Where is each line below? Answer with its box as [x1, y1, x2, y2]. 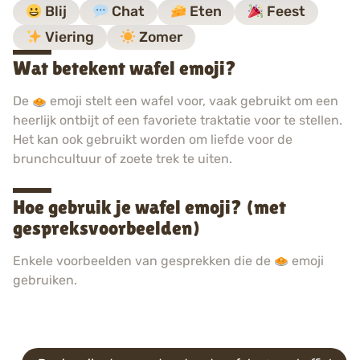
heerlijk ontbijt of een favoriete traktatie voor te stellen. [13, 112, 342, 129]
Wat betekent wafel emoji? [13, 57, 236, 80]
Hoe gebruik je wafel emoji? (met [13, 195, 286, 218]
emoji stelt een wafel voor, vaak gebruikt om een [47, 93, 339, 109]
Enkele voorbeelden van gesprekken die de [13, 252, 274, 268]
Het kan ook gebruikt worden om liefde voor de [13, 132, 292, 148]
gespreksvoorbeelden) [13, 216, 200, 239]
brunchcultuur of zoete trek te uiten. [13, 151, 232, 167]
